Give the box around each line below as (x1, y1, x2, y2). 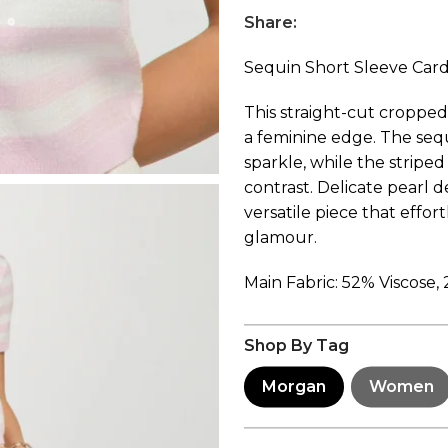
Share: (244, 13, 297, 33)
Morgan (262, 377, 326, 397)
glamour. (244, 228, 317, 248)
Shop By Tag (244, 336, 349, 356)
